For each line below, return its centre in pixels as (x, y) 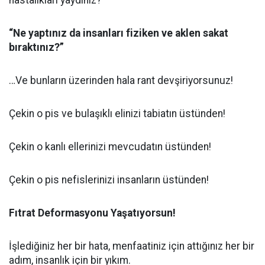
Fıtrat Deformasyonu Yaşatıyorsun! (92, 213)
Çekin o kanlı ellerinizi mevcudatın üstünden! (110, 147)
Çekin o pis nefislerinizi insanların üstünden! (109, 180)
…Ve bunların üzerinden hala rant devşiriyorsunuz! (121, 80)
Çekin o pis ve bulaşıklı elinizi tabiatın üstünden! (117, 114)
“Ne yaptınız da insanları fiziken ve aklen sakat (119, 33)
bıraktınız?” (36, 47)
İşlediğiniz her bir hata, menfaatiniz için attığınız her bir (132, 246)
